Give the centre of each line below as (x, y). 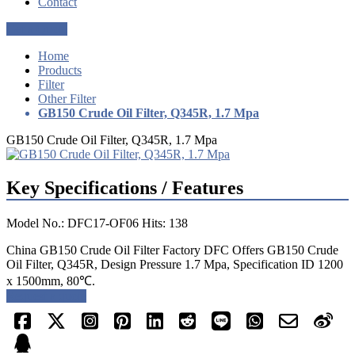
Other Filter (67, 98)
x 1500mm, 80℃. (51, 281)
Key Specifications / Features (125, 187)
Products (60, 70)
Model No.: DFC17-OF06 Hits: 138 (97, 223)
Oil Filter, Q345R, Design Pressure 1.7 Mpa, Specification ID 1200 (175, 264)
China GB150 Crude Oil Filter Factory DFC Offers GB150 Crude (172, 250)
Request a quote (46, 296)
